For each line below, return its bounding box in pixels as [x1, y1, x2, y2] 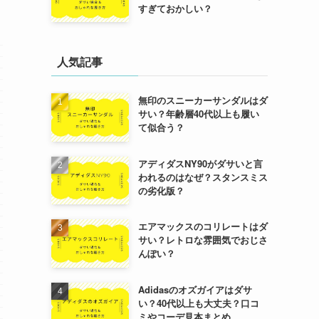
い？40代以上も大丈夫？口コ [137, 296, 259, 310]
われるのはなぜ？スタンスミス [137, 169, 268, 184]
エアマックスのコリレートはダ [137, 219, 268, 234]
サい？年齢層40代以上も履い [137, 107, 259, 121]
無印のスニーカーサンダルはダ [137, 93, 268, 108]
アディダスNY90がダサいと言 [137, 156, 263, 170]
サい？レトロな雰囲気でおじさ [137, 233, 268, 247]
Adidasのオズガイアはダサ [137, 283, 252, 296]
